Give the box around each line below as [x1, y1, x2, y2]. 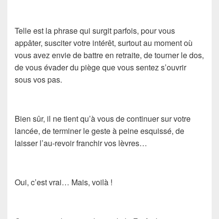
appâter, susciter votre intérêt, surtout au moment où [15, 37, 193, 48]
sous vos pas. [15, 73, 62, 85]
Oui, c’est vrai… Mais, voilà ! [15, 176, 112, 188]
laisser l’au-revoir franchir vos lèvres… [15, 137, 147, 149]
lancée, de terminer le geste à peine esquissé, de [15, 125, 184, 136]
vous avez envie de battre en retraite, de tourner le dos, [15, 49, 204, 61]
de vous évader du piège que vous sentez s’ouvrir [15, 61, 186, 73]
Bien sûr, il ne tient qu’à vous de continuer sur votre [15, 112, 191, 124]
